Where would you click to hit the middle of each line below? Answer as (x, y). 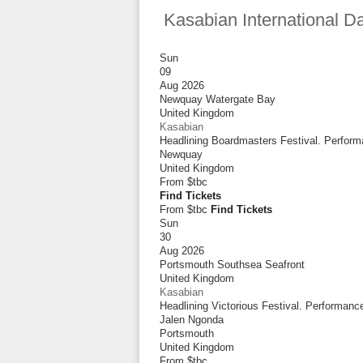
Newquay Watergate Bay (218, 99)
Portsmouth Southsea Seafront (232, 265)
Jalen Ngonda (192, 320)
